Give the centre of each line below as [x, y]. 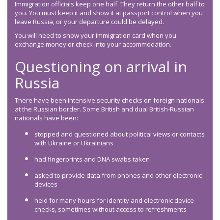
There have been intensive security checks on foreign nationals [110, 100]
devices [47, 184]
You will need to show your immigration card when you [96, 36]
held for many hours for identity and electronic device [114, 201]
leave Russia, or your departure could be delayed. [89, 22]
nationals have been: [48, 118]
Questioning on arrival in [101, 67]
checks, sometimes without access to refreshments [111, 209]
